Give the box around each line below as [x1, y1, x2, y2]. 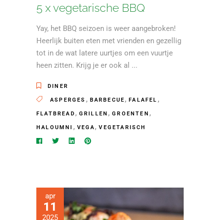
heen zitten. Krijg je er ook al [36, 61, 132, 70]
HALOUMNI [36, 124, 73, 131]
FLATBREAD [36, 110, 75, 117]
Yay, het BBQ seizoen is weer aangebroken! [36, 24, 176, 33]
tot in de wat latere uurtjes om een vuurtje [36, 49, 173, 58]
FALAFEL [129, 97, 158, 104]
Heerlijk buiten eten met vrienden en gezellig [36, 36, 181, 46]
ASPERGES [50, 97, 86, 104]
